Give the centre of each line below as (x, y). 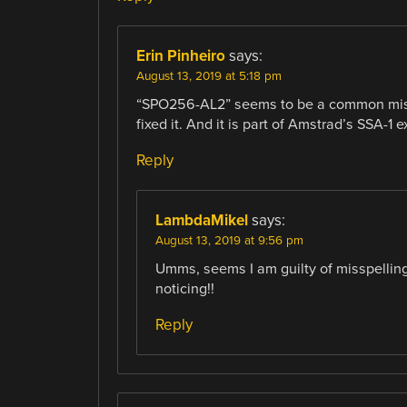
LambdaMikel (201, 220)
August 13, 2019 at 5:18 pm (208, 76)
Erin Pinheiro (180, 55)
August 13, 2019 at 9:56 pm (229, 240)
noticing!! (184, 288)
